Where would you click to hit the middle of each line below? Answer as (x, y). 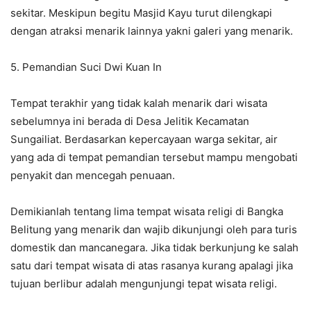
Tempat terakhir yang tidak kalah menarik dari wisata (139, 103)
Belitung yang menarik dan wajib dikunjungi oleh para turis (154, 230)
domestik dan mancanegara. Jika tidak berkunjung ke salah (154, 248)
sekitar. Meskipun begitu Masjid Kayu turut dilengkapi (141, 13)
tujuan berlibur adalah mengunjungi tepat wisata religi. (144, 284)
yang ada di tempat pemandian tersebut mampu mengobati (154, 158)
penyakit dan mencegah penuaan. (93, 176)
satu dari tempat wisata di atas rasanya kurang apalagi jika (152, 266)
